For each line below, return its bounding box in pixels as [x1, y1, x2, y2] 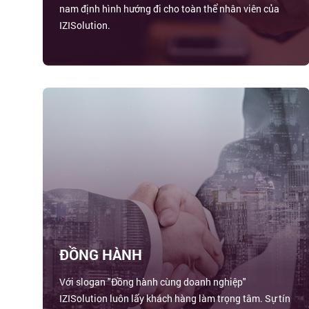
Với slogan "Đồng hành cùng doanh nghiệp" [59, 275, 247, 289]
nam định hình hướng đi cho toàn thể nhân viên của [59, 2, 280, 16]
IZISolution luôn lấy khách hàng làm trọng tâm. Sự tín [59, 292, 291, 306]
